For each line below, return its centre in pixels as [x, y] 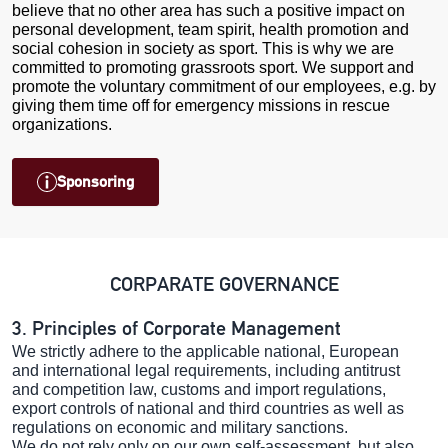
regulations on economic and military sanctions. [180, 427]
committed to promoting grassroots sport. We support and [213, 67]
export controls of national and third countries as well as [208, 408]
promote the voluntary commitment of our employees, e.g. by [224, 86]
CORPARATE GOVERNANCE [224, 283]
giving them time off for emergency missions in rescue [201, 105]
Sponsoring [95, 181]
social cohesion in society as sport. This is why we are [203, 48]
